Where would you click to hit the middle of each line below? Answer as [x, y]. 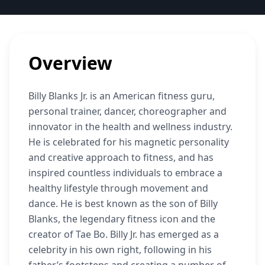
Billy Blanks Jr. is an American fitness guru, [122, 96]
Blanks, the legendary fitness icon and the [122, 219]
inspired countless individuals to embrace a [125, 173]
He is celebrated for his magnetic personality [129, 142]
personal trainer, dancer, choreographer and [127, 111]
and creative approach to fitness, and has [121, 157]
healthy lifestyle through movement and [118, 188]
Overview [70, 63]
